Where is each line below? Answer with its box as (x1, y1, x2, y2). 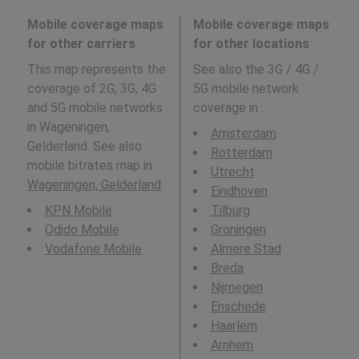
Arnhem (210, 337, 253, 353)
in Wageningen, (26, 119, 110, 135)
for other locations (192, 36, 309, 52)
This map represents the (26, 62, 166, 78)
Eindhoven (210, 184, 268, 200)
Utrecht (210, 164, 255, 180)
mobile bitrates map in (26, 158, 152, 174)
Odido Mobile (44, 222, 119, 238)
